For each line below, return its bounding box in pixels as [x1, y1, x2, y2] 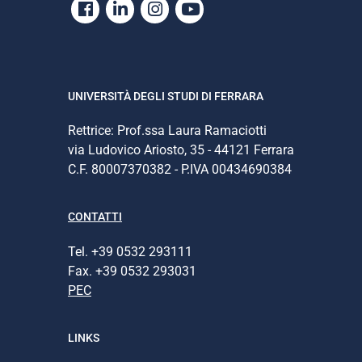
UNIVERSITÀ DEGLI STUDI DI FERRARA [68, 89, 263, 103]
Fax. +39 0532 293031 [68, 263, 196, 279]
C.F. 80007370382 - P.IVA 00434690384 [68, 162, 292, 178]
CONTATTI [68, 210, 122, 224]
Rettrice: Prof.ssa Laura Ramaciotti [68, 123, 267, 139]
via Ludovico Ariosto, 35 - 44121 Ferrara [68, 142, 294, 158]
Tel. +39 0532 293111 [68, 243, 192, 259]
